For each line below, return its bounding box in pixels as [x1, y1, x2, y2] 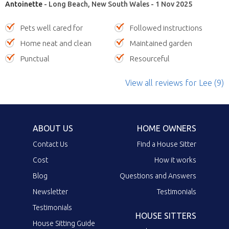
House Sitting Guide [33, 219, 95, 227]
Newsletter [33, 187, 68, 196]
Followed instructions [130, 23, 202, 32]
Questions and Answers [120, 171, 196, 180]
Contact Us [33, 140, 68, 148]
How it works [154, 155, 196, 164]
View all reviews [125, 78, 183, 87]
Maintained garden [130, 38, 192, 48]
